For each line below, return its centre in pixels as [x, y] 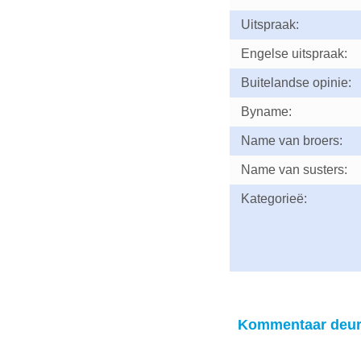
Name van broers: [291, 141]
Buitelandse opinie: [296, 83]
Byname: [266, 112]
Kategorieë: [274, 199]
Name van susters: [294, 170]
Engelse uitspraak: [294, 54]
